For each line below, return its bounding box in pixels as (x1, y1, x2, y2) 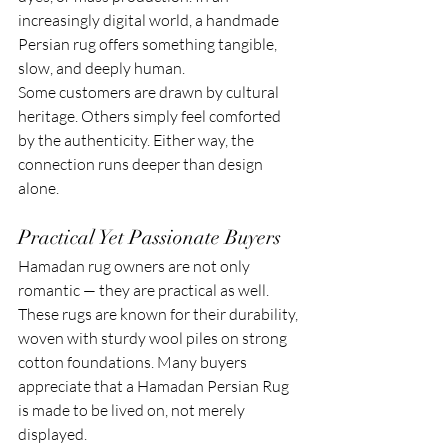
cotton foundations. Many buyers (18, 351, 250, 372)
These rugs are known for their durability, (18, 303, 301, 324)
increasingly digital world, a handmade (18, 9, 282, 30)
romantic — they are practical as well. (18, 279, 272, 300)
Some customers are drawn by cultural (18, 81, 282, 102)
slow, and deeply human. (18, 57, 185, 78)
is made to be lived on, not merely (18, 399, 248, 420)
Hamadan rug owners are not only (18, 255, 253, 276)
